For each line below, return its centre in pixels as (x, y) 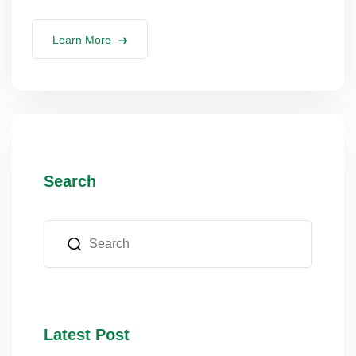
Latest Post (87, 335)
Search (70, 182)
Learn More (82, 40)
